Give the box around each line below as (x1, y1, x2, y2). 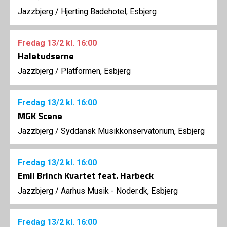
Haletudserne (18, 49, 74, 63)
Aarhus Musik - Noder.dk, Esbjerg (61, 186, 178, 196)
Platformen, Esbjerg (61, 66, 131, 76)
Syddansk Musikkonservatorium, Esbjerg (61, 126, 205, 136)
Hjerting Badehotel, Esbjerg (61, 7, 157, 16)
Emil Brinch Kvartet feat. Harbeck (18, 169, 154, 182)
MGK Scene (18, 109, 62, 123)
